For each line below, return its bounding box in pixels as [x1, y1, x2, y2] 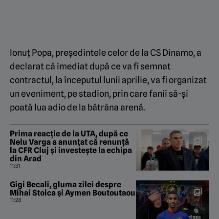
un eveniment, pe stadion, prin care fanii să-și [10, 88, 188, 99]
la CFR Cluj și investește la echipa [10, 146, 132, 155]
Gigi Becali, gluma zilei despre [10, 180, 121, 190]
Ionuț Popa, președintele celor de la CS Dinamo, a [10, 47, 201, 58]
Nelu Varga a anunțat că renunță [10, 137, 129, 147]
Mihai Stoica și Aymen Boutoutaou [10, 188, 135, 198]
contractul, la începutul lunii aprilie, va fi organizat [10, 75, 207, 86]
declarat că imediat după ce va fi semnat [10, 61, 171, 72]
